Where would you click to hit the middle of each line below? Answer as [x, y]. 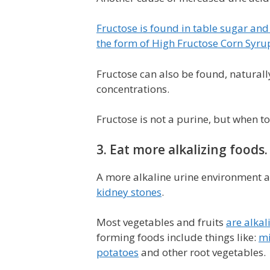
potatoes [118, 252]
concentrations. [133, 89]
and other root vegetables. [202, 252]
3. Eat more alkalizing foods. [182, 149]
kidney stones [129, 192]
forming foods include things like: [177, 237]
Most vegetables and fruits [161, 222]
